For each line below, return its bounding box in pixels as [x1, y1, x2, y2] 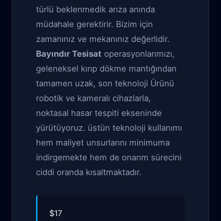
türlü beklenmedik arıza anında [36, 4, 155, 14]
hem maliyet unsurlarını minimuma [36, 138, 170, 147]
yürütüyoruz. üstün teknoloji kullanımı [36, 123, 182, 133]
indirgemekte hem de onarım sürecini [36, 152, 182, 162]
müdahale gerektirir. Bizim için [36, 19, 153, 29]
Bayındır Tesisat [36, 49, 102, 59]
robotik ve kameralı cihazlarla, [36, 93, 151, 103]
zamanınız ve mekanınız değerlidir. [36, 34, 170, 44]
